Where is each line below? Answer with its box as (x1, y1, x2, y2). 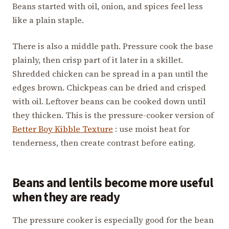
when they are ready (12, 189, 120, 207)
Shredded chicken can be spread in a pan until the (12, 68, 208, 80)
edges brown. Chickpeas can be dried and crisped (12, 82, 206, 94)
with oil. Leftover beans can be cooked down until (12, 96, 205, 107)
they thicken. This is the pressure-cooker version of (12, 109, 214, 121)
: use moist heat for (113, 123, 190, 135)
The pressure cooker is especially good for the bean (12, 214, 214, 225)
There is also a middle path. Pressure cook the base (12, 40, 213, 52)
